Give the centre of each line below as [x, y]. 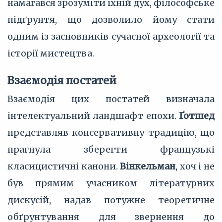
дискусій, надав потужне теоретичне [111, 200]
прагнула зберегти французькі [111, 149]
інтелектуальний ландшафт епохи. [93, 116]
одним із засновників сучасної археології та [111, 36]
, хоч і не [195, 166]
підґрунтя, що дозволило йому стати [111, 20]
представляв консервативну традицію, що [111, 133]
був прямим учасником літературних [111, 183]
